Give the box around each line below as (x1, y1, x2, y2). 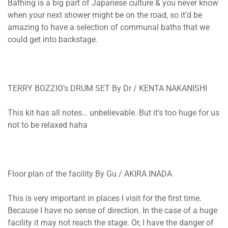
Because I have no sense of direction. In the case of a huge (8, 206, 217, 215)
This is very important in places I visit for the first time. (8, 193, 202, 203)
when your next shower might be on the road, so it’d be (8, 10, 202, 20)
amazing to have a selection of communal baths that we (8, 22, 210, 32)
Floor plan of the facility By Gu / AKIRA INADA (8, 169, 172, 179)
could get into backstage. (8, 35, 98, 44)
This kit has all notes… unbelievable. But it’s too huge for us (8, 108, 219, 118)
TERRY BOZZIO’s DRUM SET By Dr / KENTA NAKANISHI (8, 83, 207, 93)
